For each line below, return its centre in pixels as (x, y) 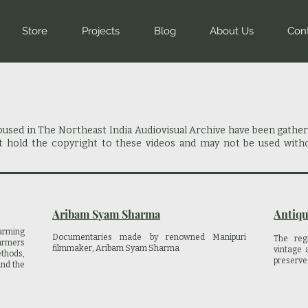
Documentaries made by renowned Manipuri (149, 237)
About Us (232, 31)
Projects (101, 31)
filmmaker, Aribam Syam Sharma (116, 248)
